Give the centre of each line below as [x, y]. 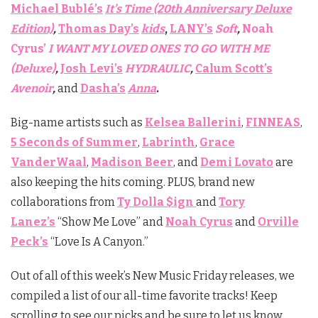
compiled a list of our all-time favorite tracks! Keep [144, 296]
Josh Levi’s [92, 69]
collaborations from [64, 202]
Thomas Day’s [99, 29]
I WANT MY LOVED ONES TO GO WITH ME [159, 49]
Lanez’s [33, 222]
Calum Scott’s [234, 69]
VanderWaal [49, 163]
